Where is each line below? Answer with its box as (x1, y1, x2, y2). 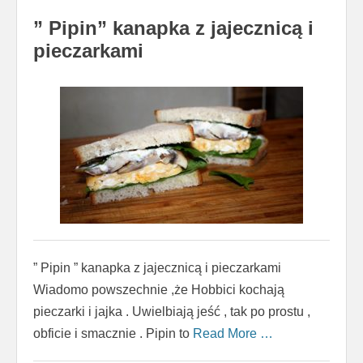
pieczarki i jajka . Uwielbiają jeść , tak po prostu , (33, 304, 310, 318)
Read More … (193, 326, 273, 340)
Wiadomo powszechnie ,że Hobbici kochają (33, 282, 284, 297)
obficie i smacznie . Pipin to (33, 326, 193, 340)
